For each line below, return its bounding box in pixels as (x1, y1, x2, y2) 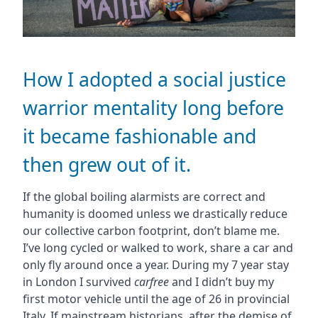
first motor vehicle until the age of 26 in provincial (22, 291, 290, 307)
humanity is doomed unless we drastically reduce (22, 206, 287, 222)
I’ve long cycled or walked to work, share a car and (22, 240, 293, 256)
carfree (133, 274, 169, 290)
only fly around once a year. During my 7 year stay (22, 257, 289, 273)
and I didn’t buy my (168, 274, 274, 290)
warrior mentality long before (22, 95, 284, 121)
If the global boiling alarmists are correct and (22, 189, 265, 205)
